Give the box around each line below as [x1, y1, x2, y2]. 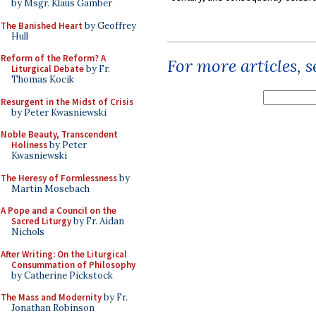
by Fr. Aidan [71, 215, 124, 227]
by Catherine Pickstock [11, 269, 113, 281]
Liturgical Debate [11, 63, 84, 75]
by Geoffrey [83, 19, 136, 32]
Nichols [11, 226, 44, 238]
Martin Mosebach [11, 182, 90, 195]
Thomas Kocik [11, 73, 74, 85]
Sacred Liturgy [11, 215, 71, 227]
